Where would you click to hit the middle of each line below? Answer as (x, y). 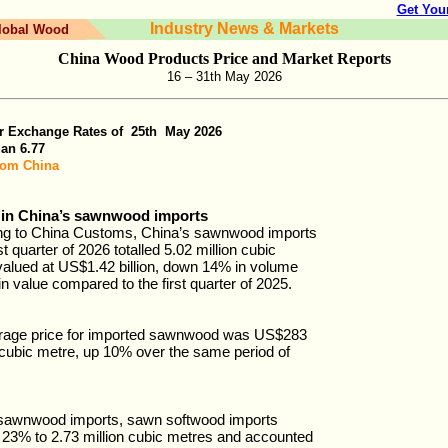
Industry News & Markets (244, 28)
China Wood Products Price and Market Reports (224, 58)
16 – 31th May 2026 (224, 76)
